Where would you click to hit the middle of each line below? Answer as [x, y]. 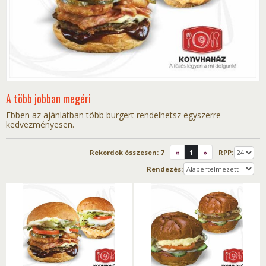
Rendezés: [165, 169]
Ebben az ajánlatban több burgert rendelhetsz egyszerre [113, 115]
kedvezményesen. [40, 125]
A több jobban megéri [48, 99]
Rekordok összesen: [125, 153]
